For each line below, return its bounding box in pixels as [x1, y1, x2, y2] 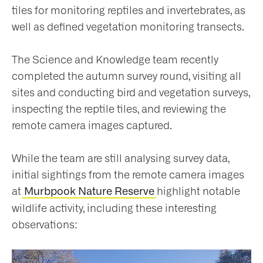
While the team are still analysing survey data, [12, 153, 230, 164]
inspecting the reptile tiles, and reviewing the [12, 103, 226, 114]
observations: [12, 219, 77, 230]
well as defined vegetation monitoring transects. [12, 21, 244, 32]
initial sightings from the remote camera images [12, 169, 244, 180]
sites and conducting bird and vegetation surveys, [12, 87, 250, 98]
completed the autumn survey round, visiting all [12, 70, 241, 82]
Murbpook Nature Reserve [23, 186, 154, 197]
